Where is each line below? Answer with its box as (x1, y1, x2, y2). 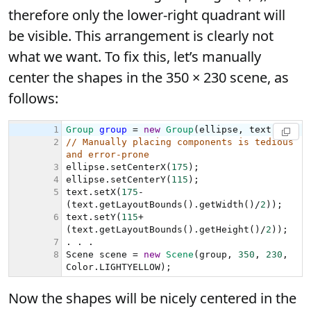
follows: (8, 88, 58, 108)
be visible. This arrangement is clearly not (8, 26, 274, 45)
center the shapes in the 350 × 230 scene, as (8, 67, 289, 87)
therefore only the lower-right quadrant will (8, 5, 285, 24)
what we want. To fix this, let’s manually (8, 47, 261, 66)
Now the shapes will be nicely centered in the (8, 288, 296, 308)
